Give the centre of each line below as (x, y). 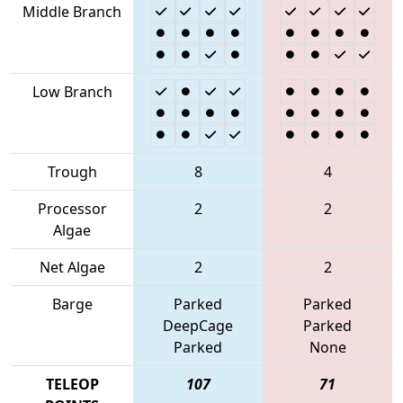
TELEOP (72, 384)
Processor (72, 208)
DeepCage (198, 325)
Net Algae (72, 267)
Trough (72, 171)
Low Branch (72, 91)
